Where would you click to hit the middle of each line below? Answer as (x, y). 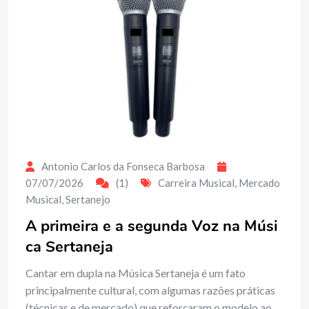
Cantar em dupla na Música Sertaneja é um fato (136, 272)
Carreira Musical (196, 182)
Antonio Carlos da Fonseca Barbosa (123, 166)
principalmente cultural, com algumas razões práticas (150, 290)
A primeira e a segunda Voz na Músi (152, 226)
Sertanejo (88, 199)
